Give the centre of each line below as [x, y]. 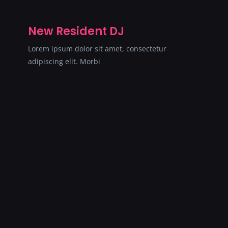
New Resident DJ [76, 31]
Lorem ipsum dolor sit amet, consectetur [97, 48]
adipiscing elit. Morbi [64, 61]
